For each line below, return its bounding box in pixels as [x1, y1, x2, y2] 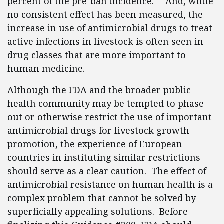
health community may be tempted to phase [7, 97, 204, 109]
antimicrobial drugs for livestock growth [7, 124, 189, 136]
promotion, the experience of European [7, 138, 182, 150]
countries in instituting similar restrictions [7, 151, 200, 163]
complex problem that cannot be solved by [7, 192, 196, 204]
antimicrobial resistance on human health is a [7, 178, 213, 190]
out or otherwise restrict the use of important [7, 111, 212, 123]
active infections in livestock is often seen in [7, 35, 203, 47]
